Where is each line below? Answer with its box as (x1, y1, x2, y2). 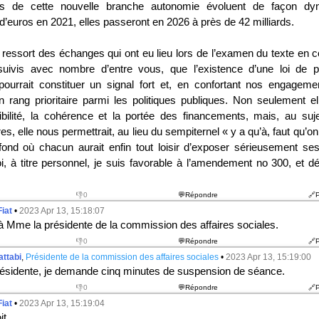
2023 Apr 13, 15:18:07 (19, 206, 105, 216)
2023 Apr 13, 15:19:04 (19, 298, 105, 308)
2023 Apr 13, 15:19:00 (225, 252, 311, 262)
